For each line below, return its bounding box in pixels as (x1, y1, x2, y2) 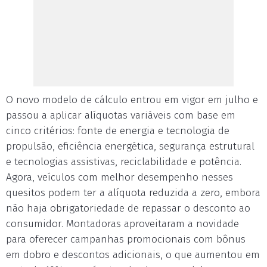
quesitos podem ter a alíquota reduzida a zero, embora (6, 187, 260, 199)
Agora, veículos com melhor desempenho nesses (6, 171, 233, 184)
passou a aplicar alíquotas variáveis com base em (6, 109, 235, 122)
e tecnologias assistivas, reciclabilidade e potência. (6, 156, 241, 168)
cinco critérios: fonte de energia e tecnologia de (6, 125, 229, 137)
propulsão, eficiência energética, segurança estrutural (6, 140, 254, 153)
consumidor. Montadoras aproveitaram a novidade (6, 218, 239, 230)
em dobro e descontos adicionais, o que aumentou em (6, 249, 260, 261)
